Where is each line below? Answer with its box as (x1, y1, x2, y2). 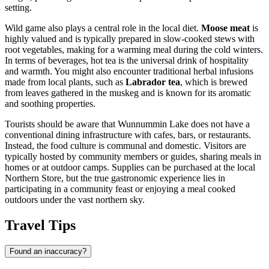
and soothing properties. (5, 98, 95, 109)
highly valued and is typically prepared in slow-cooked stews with (5, 33, 255, 44)
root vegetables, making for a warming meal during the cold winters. (5, 44, 263, 55)
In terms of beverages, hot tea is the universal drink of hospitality (5, 55, 249, 65)
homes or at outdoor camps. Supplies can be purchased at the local (5, 162, 255, 172)
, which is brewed (180, 76, 247, 87)
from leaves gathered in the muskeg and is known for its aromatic (5, 87, 251, 98)
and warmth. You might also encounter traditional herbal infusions (5, 65, 253, 76)
